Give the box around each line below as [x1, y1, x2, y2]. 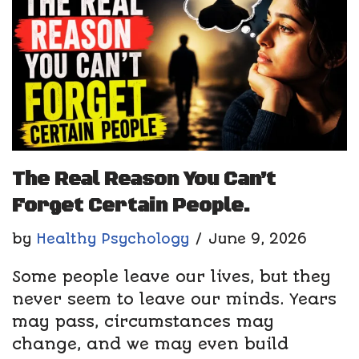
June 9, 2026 [208, 230, 307, 247]
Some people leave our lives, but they [12, 267, 331, 286]
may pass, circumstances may [12, 312, 274, 331]
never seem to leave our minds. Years [12, 289, 337, 309]
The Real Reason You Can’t [12, 167, 276, 192]
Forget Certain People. [12, 193, 250, 218]
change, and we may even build [12, 334, 288, 353]
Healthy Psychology [36, 230, 189, 247]
